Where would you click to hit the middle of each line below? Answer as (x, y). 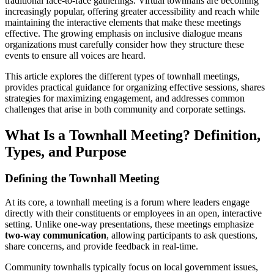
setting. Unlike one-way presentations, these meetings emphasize (129, 224)
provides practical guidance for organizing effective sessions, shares (135, 87)
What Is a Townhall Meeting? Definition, (133, 135)
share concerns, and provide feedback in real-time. (102, 246)
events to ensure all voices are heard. (75, 55)
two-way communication (56, 235)
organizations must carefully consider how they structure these (124, 44)
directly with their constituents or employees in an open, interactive (133, 213)
